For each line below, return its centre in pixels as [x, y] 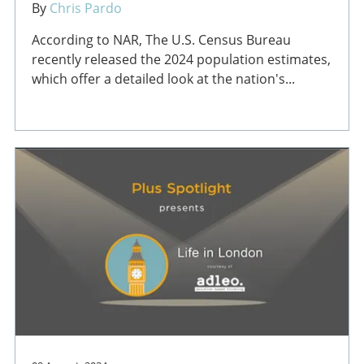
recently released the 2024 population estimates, [181, 59]
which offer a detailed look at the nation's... [163, 78]
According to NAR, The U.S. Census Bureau [161, 39]
